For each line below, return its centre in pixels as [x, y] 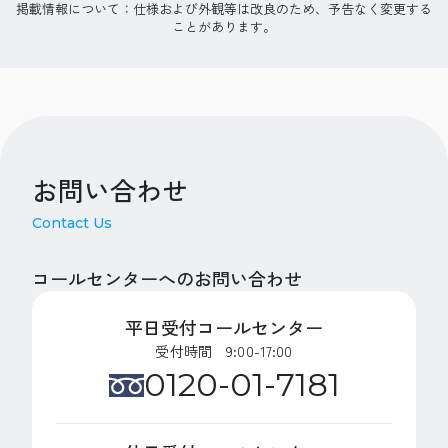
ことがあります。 [224, 27]
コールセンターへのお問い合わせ [167, 278]
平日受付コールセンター [224, 327]
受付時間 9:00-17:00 [224, 351]
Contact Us [72, 223]
